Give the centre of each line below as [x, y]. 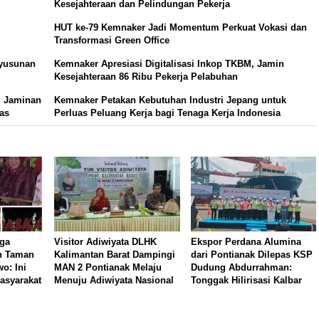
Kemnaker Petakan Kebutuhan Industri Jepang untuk [171, 100]
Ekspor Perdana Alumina [246, 241]
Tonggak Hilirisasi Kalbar [246, 280]
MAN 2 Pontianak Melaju [108, 267]
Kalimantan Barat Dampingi [115, 254]
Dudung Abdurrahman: [241, 267]
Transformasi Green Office [112, 41]
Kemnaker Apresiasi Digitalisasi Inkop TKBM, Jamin [169, 64]
